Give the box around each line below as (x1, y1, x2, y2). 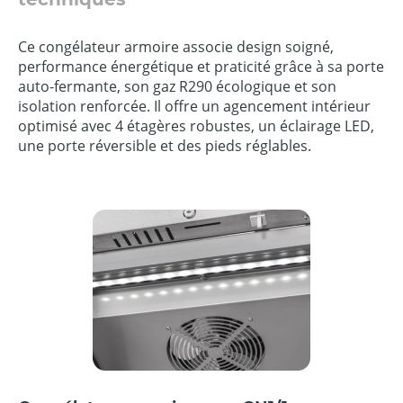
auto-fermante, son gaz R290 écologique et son (18, 76, 336, 96)
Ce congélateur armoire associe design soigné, (18, 36, 334, 57)
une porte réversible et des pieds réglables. (18, 135, 311, 156)
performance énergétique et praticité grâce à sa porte (18, 56, 384, 76)
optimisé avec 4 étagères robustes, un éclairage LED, (18, 115, 374, 136)
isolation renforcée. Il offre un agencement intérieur (18, 95, 371, 116)
